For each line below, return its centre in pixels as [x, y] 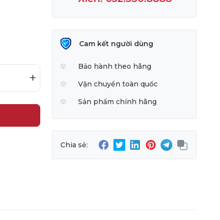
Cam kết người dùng [116, 44]
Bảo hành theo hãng [115, 66]
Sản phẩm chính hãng [117, 102]
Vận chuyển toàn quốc [118, 84]
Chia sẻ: [74, 145]
